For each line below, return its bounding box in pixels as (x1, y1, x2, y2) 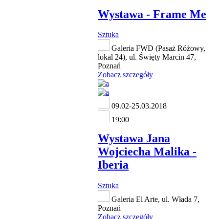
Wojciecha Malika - (98, 145, 197, 158)
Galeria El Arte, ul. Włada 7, (109, 195, 199, 204)
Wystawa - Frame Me (98, 7, 206, 21)
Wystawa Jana (98, 132, 170, 145)
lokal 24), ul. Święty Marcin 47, (98, 53, 196, 62)
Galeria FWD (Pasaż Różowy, (109, 44, 205, 53)
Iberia (98, 158, 129, 172)
